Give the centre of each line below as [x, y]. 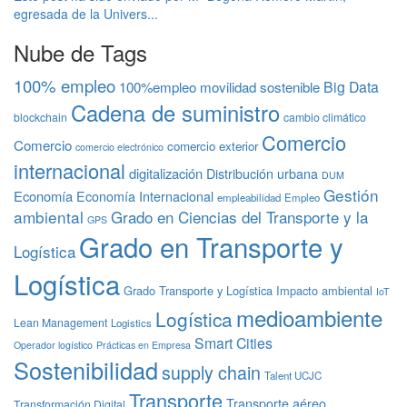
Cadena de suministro [175, 112]
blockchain [40, 116]
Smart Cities [233, 342]
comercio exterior [213, 145]
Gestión [351, 194]
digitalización [166, 173]
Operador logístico [53, 344]
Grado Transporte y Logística [198, 290]
